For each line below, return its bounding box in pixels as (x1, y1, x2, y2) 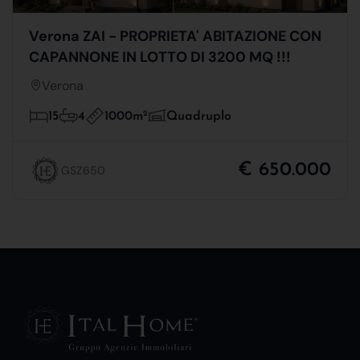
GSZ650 (61, 162, 105, 178)
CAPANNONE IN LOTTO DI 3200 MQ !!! (29, 47, 291, 67)
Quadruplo (166, 110, 231, 124)
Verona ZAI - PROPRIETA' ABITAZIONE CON (29, 26, 321, 46)
